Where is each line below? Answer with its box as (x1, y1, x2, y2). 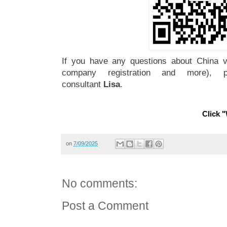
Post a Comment (62, 200, 148, 213)
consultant (62, 80, 103, 90)
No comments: (62, 177, 137, 191)
